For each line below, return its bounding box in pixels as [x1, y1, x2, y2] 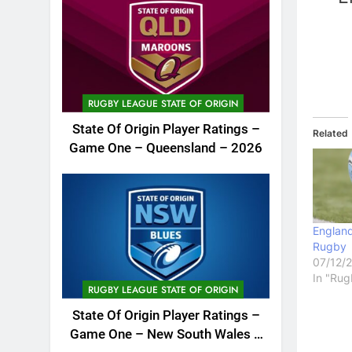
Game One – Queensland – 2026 [69, 141, 262, 156]
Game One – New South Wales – [69, 326, 262, 342]
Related [313, 126, 348, 139]
